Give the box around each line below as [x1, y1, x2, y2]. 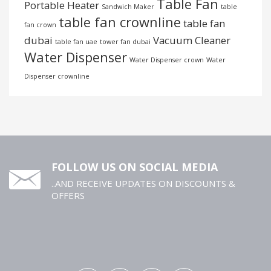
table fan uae [55, 38, 97, 47]
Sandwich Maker [102, 2, 154, 11]
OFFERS [51, 189, 85, 202]
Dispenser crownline [24, 72, 90, 81]
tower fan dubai [100, 38, 151, 47]
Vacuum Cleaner [153, 33, 230, 48]
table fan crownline [59, 13, 181, 31]
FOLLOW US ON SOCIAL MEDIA [51, 160, 218, 175]
